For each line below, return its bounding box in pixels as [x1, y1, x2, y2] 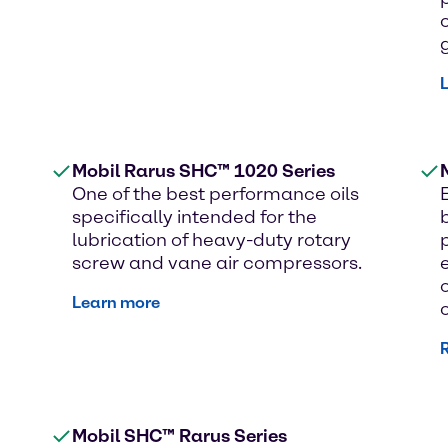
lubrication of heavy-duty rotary [72, 228, 351, 251]
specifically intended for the [72, 205, 317, 228]
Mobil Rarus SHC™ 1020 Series [72, 159, 335, 182]
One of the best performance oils [72, 182, 359, 205]
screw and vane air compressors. [72, 251, 362, 274]
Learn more [72, 292, 160, 312]
